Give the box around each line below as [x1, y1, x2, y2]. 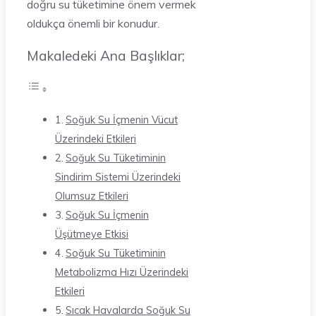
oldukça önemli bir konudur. [27, 16, 159, 30]
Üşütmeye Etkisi [55, 227, 128, 241]
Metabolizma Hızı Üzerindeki [55, 265, 188, 279]
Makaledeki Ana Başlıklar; [27, 47, 185, 64]
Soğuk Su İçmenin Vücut [65, 113, 178, 127]
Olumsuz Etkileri [55, 189, 128, 203]
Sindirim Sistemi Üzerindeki [55, 170, 181, 184]
